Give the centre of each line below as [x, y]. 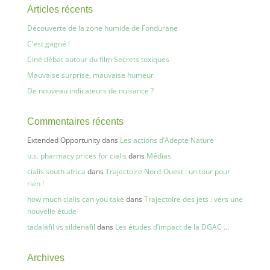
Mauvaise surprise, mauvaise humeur [90, 75]
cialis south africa [56, 171]
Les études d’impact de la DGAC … [172, 227]
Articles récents [60, 9]
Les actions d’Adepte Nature [167, 140]
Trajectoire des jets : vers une [193, 199]
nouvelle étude [52, 211]
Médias [159, 156]
